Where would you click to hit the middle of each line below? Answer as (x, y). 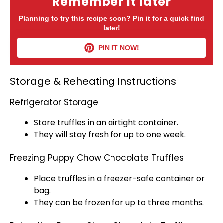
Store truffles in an (71, 123)
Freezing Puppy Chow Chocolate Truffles (97, 158)
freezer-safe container (149, 178)
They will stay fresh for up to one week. (110, 135)
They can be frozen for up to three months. (119, 202)
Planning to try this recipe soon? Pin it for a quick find (111, 18)
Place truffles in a (69, 178)
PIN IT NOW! (117, 48)
